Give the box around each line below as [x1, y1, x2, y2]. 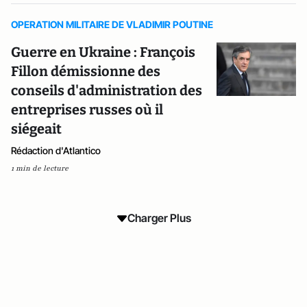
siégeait [11, 121, 62, 137]
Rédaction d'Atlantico [11, 145, 101, 156]
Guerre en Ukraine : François [11, 44, 195, 60]
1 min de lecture [11, 163, 69, 173]
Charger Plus [127, 211, 191, 225]
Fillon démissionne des [11, 63, 160, 79]
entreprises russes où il [11, 101, 163, 118]
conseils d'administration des [11, 82, 202, 99]
